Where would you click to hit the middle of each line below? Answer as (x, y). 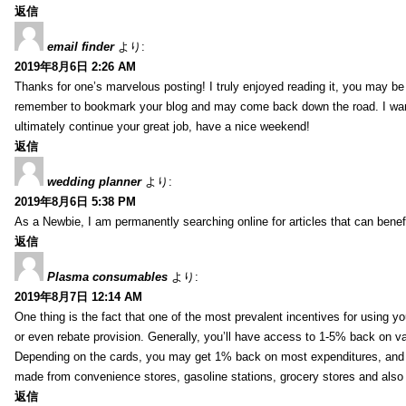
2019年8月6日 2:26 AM (75, 66)
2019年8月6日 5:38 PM (75, 201)
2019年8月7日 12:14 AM (78, 296)
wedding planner (94, 181)
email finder (81, 46)
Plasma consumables (107, 276)
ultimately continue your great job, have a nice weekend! (162, 126)
